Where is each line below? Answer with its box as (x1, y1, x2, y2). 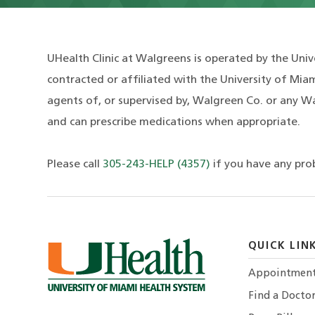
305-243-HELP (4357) (103, 159, 211, 171)
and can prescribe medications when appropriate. (47, 117, 301, 129)
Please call (47, 159, 103, 171)
